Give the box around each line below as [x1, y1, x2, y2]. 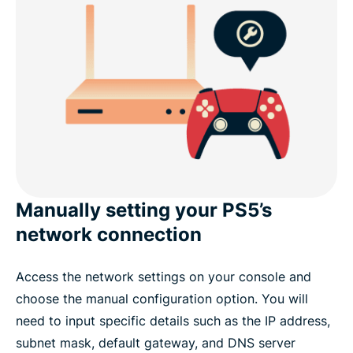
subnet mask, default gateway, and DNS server [16, 334, 295, 351]
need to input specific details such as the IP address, [16, 312, 330, 329]
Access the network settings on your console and [16, 268, 311, 284]
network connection [16, 222, 202, 246]
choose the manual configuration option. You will [16, 290, 308, 307]
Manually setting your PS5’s [16, 198, 272, 221]
